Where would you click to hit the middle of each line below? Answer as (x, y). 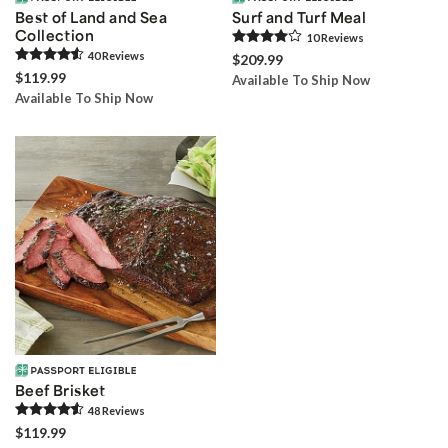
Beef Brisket (60, 390)
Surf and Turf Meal (299, 17)
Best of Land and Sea (91, 17)
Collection (55, 35)
